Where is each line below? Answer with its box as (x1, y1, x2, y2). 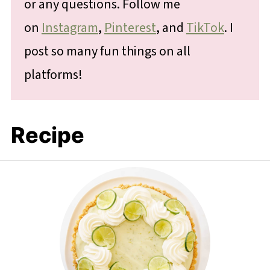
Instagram (41, 17, 98, 37)
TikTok (186, 17, 224, 37)
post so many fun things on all (24, 41, 190, 61)
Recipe (10, 121, 84, 148)
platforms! (24, 64, 83, 84)
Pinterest (104, 17, 156, 37)
